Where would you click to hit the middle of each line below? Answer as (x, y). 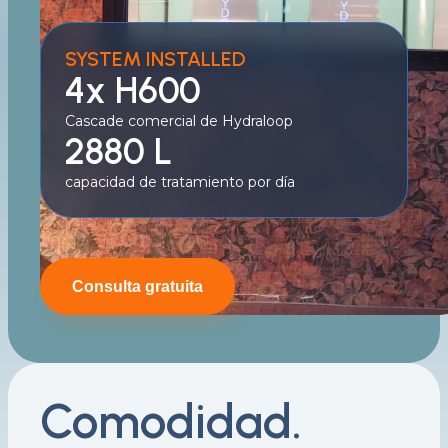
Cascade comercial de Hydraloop (179, 121)
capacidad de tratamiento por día (180, 182)
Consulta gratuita (137, 286)
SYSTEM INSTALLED (155, 59)
